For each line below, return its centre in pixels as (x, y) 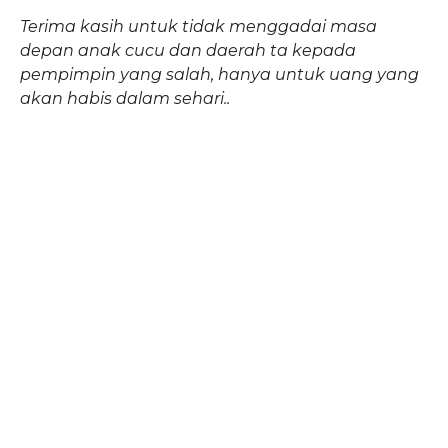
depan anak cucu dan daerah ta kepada (187, 50)
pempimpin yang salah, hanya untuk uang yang (219, 74)
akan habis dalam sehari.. (124, 98)
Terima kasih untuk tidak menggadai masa (198, 26)
